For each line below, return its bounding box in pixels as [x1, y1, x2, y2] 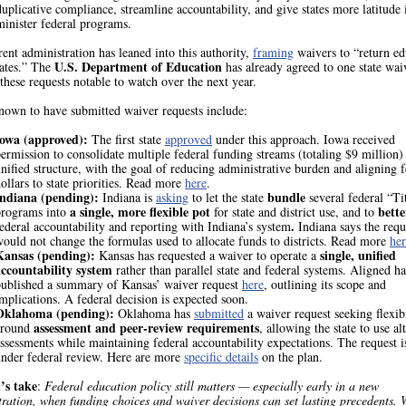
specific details [184, 348, 258, 365]
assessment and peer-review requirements [34, 318, 259, 337]
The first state [88, 130, 165, 148]
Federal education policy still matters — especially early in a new [44, 377, 379, 394]
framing [253, 43, 294, 61]
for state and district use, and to [210, 203, 378, 220]
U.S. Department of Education [54, 57, 222, 76]
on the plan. [258, 348, 323, 365]
